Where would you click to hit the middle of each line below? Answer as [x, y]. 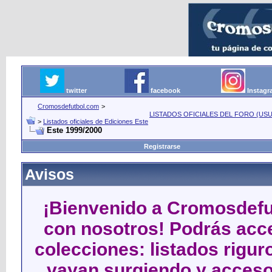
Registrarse [162, 146]
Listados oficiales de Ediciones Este [96, 121]
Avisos [49, 174]
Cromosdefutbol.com [68, 106]
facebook [165, 90]
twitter [76, 90]
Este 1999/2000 [74, 130]
